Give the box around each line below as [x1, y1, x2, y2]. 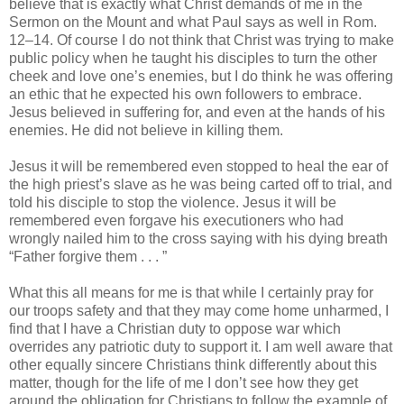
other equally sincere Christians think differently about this [9, 356, 377, 372]
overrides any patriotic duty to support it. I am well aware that [9, 338, 392, 354]
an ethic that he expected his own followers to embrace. [9, 86, 362, 102]
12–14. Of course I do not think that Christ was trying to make [9, 32, 394, 48]
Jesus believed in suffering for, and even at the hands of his [9, 104, 385, 120]
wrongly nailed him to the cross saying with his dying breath [9, 230, 388, 246]
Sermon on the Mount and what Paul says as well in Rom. [9, 14, 377, 30]
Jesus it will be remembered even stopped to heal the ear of [9, 158, 388, 174]
